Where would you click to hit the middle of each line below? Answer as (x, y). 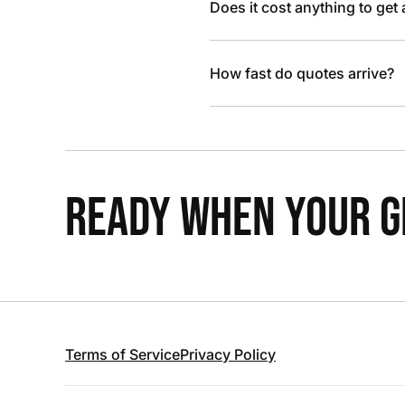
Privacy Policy (228, 354)
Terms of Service (122, 354)
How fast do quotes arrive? (302, 73)
